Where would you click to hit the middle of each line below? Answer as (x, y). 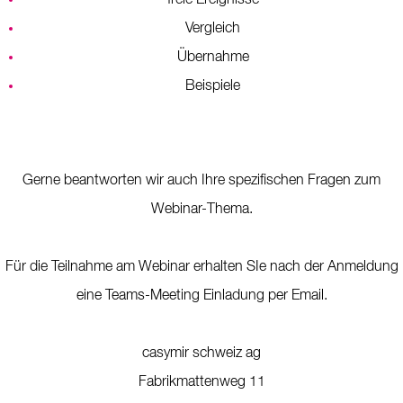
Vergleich (213, 29)
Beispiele (213, 86)
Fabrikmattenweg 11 (201, 382)
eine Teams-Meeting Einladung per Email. (201, 296)
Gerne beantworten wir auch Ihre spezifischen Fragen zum (201, 181)
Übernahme (213, 58)
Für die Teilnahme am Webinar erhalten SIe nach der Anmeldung (201, 267)
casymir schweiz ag (201, 354)
